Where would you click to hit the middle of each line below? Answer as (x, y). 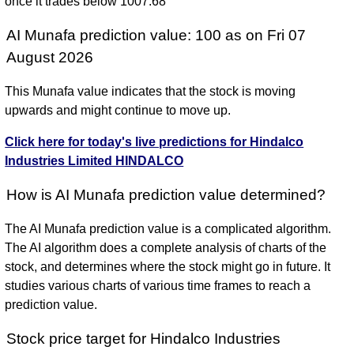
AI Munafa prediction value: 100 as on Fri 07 (156, 36)
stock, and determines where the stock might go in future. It (168, 267)
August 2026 (50, 58)
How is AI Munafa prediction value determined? (166, 195)
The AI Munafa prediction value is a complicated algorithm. (168, 229)
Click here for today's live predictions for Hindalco (154, 142)
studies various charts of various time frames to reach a (158, 286)
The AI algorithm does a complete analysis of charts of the (166, 248)
